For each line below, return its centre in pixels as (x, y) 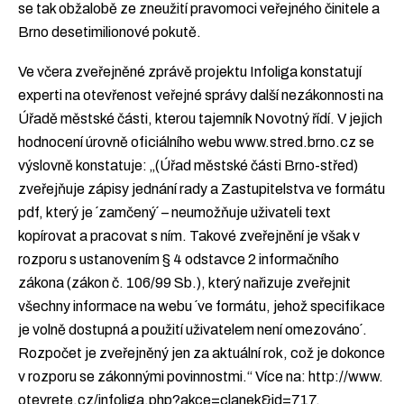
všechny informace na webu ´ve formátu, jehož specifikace (202, 306)
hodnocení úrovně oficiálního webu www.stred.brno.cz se (196, 142)
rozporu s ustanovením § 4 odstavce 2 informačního (179, 259)
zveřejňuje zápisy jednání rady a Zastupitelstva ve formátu (202, 188)
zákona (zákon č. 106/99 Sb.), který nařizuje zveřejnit (184, 282)
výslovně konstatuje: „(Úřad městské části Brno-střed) (188, 165)
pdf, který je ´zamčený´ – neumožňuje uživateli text (174, 212)
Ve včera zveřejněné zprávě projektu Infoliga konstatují (190, 71)
